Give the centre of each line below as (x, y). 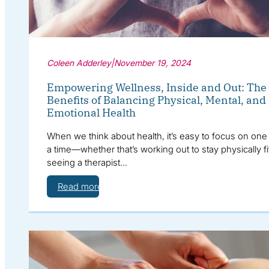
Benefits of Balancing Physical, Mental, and (156, 100)
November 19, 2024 (152, 62)
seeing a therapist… (87, 162)
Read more (80, 186)
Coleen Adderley (79, 62)
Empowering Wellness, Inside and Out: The (156, 87)
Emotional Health (91, 112)
